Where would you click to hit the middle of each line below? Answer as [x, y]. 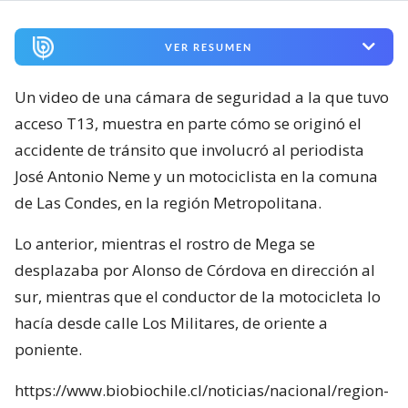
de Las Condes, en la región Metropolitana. [168, 202]
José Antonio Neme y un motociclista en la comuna [196, 176]
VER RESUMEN [208, 46]
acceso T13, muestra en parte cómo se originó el [188, 123]
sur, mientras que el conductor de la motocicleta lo [198, 296]
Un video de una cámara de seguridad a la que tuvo [202, 97]
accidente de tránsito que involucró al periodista [189, 149]
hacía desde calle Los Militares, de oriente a [171, 322]
